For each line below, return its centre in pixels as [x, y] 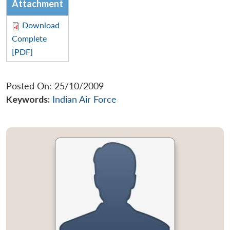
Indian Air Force [84, 99]
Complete [29, 38]
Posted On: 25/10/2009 [55, 86]
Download [41, 25]
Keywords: [28, 99]
